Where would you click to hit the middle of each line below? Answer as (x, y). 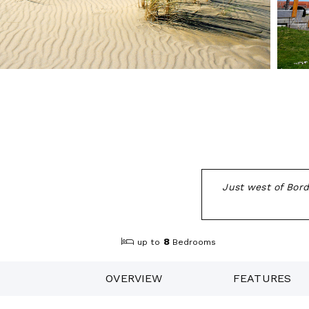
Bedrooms (194, 242)
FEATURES (262, 278)
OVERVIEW (134, 278)
